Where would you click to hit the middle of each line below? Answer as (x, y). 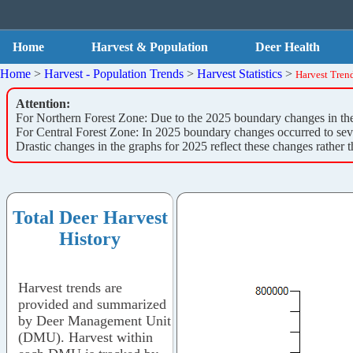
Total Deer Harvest (90, 217)
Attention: (43, 103)
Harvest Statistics (240, 73)
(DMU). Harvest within (85, 337)
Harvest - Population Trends (114, 73)
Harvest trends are (70, 287)
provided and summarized (92, 304)
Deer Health (288, 47)
